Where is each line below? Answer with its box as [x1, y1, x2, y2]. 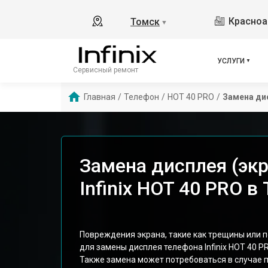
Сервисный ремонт [73, 65, 138, 74]
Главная [84, 92, 115, 102]
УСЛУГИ [217, 56, 245, 65]
